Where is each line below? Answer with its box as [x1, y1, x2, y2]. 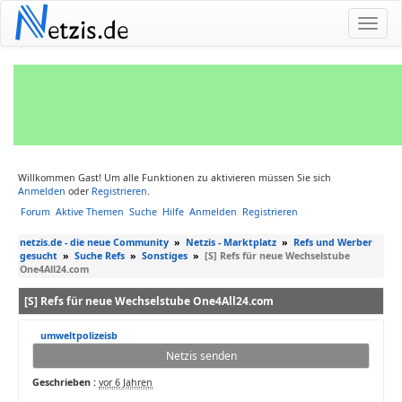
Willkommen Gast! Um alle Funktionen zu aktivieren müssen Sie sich [18, 171, 331, 184]
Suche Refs [74, 249, 125, 262]
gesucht [20, 249, 57, 262]
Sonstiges [142, 249, 188, 262]
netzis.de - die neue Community [20, 236, 169, 249]
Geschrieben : [32, 376, 96, 389]
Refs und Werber [293, 236, 372, 249]
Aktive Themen [56, 205, 124, 218]
